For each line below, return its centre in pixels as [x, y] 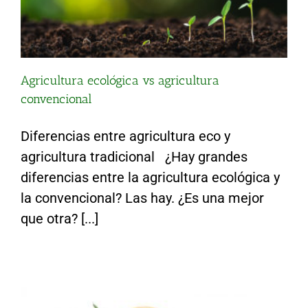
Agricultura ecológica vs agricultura [120, 80]
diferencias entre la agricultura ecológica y [150, 177]
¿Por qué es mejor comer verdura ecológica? [154, 205]
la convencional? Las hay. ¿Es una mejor [142, 198]
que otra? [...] [59, 218]
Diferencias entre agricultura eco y [125, 136]
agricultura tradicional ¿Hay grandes [134, 156]
